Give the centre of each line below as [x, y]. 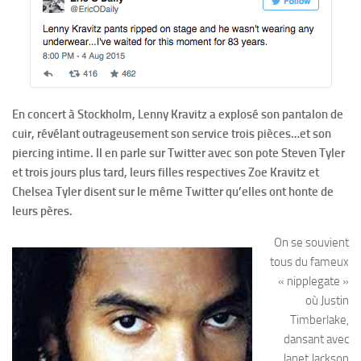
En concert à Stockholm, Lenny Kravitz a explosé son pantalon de [178, 114]
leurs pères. [42, 211]
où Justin [327, 301]
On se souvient [311, 243]
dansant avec [315, 339]
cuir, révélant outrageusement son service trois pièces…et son [172, 134]
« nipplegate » [313, 281]
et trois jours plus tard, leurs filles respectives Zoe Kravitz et [166, 172]
